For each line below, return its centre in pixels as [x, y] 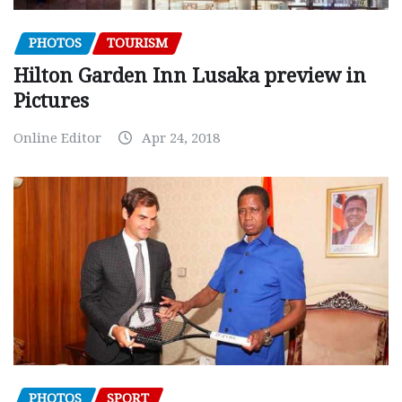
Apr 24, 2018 [181, 138]
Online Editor [57, 138]
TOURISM [137, 43]
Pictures [51, 100]
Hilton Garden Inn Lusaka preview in [190, 75]
